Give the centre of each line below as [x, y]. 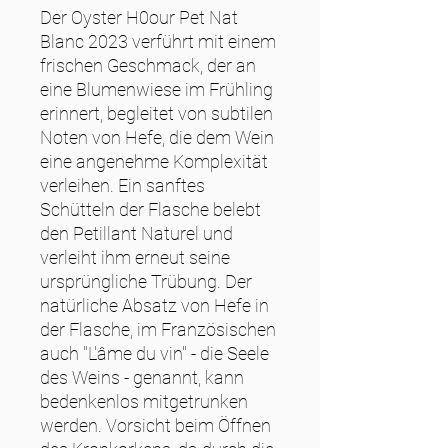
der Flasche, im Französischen [158, 330]
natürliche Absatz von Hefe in [154, 306]
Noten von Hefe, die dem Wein [157, 138]
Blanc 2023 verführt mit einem [158, 42]
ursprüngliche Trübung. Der [146, 282]
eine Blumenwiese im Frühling [156, 90]
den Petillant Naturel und [136, 234]
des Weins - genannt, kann [142, 378]
